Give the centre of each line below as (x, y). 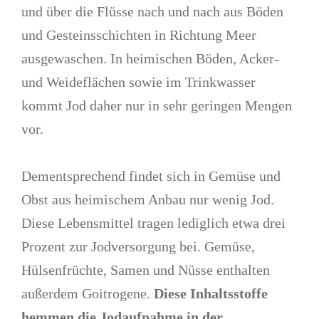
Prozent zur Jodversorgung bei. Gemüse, (138, 246)
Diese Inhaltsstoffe (211, 293)
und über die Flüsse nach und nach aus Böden (153, 11)
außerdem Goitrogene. (88, 293)
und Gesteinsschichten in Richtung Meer (139, 35)
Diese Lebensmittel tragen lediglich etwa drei (154, 223)
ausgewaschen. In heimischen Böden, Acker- (151, 58)
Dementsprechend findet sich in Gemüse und (151, 176)
